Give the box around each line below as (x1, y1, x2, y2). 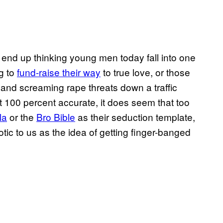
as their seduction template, (75, 110, 195, 124)
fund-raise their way (17, 65, 101, 79)
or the (7, 110, 36, 124)
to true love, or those (101, 65, 190, 79)
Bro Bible (36, 110, 75, 124)
